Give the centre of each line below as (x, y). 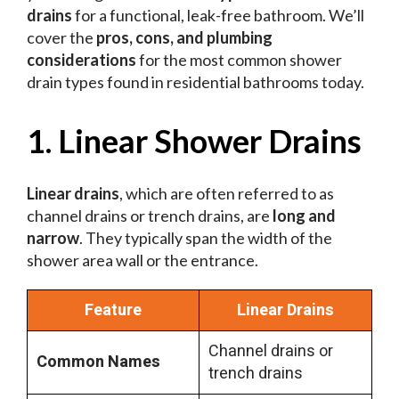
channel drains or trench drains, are (150, 216)
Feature (113, 311)
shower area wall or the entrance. (144, 261)
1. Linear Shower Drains (194, 141)
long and (304, 216)
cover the (61, 38)
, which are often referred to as (227, 194)
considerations (81, 60)
